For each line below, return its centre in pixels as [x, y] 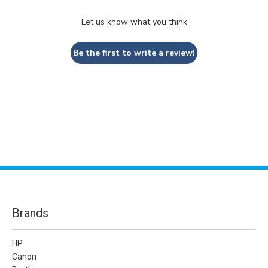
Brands [30, 213]
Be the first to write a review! [134, 53]
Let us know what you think [134, 22]
